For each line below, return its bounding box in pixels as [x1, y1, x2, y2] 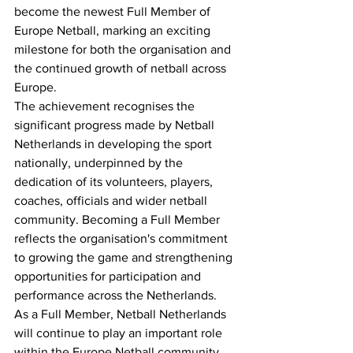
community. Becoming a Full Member [14, 213, 223, 226]
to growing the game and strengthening [14, 251, 236, 264]
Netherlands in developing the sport [14, 137, 215, 150]
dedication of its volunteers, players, [14, 175, 216, 188]
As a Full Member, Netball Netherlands [14, 307, 229, 321]
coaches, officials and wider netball [14, 194, 210, 207]
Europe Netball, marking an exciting [14, 24, 214, 37]
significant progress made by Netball [14, 118, 217, 132]
